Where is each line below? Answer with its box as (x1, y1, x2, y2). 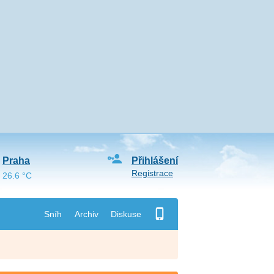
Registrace (131, 168, 173, 178)
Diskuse (110, 209, 141, 219)
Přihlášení (131, 155, 178, 166)
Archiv (74, 209, 98, 219)
